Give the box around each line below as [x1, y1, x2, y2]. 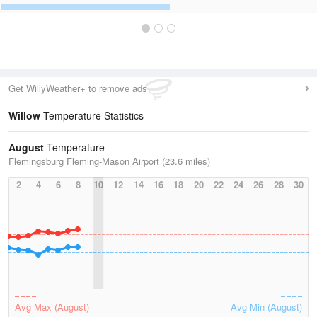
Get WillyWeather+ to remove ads [8, 81, 147, 95]
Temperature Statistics [40, 108, 144, 122]
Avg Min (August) [231, 300, 302, 313]
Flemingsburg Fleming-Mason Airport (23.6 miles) [8, 154, 210, 168]
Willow [8, 108, 40, 122]
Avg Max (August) [15, 300, 89, 313]
